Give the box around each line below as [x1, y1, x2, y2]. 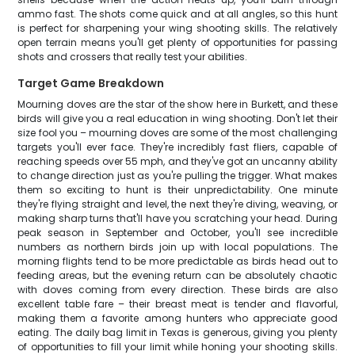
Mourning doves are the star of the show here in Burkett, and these [17, 97, 338, 111]
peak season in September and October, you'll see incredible [17, 226, 338, 239]
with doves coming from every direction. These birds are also [17, 283, 338, 296]
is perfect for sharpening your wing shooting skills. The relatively [17, 21, 338, 35]
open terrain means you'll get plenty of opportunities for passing [17, 36, 338, 49]
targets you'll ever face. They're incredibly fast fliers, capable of [17, 140, 338, 154]
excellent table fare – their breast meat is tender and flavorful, [17, 297, 338, 311]
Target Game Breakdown [17, 75, 165, 91]
